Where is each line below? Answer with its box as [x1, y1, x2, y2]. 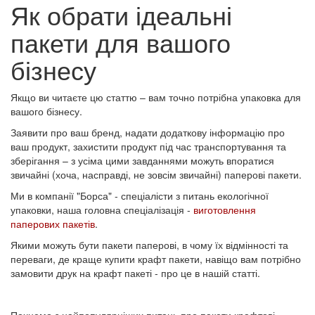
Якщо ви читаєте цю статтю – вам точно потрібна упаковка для [11, 90, 301, 104]
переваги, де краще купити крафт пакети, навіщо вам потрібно [11, 252, 301, 266]
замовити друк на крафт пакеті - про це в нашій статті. [11, 266, 260, 280]
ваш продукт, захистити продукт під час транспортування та [11, 139, 286, 153]
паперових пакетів [11, 217, 95, 231]
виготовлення [193, 202, 256, 217]
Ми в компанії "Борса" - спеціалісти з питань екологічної [11, 188, 269, 202]
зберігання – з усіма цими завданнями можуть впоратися [11, 153, 274, 167]
